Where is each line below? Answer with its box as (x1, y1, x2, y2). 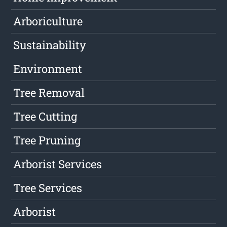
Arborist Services (13, 157, 102, 172)
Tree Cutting (13, 109, 78, 124)
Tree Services (13, 180, 83, 196)
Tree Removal (13, 85, 85, 100)
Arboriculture (13, 14, 83, 29)
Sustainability (13, 37, 87, 53)
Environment (13, 61, 83, 77)
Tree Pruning (13, 133, 81, 148)
